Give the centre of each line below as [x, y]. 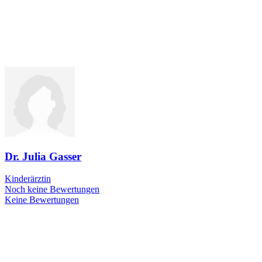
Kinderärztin [28, 179]
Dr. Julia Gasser [43, 156]
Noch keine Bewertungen [52, 189]
